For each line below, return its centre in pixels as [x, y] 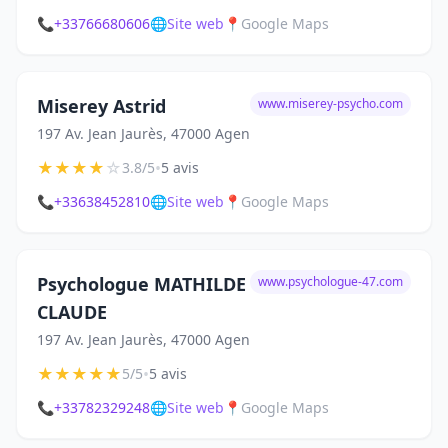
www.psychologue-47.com [330, 281]
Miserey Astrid [101, 106]
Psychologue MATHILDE [141, 284]
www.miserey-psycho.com [330, 103]
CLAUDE [72, 312]
